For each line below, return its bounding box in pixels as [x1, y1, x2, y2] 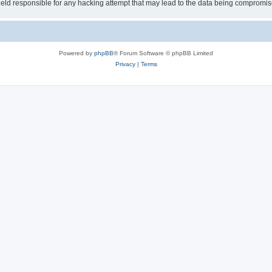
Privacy [115, 60, 135, 67]
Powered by [59, 49, 94, 56]
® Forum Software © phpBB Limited [114, 49, 213, 56]
